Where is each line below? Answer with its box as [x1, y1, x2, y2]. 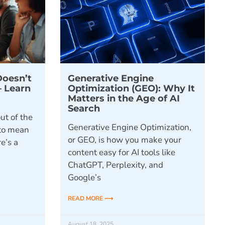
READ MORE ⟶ [67, 194, 113, 203]
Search [67, 102, 100, 115]
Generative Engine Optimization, [67, 122, 191, 134]
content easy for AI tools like [67, 147, 175, 159]
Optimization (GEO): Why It [67, 82, 195, 94]
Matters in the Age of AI [67, 92, 180, 104]
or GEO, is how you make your [67, 134, 181, 146]
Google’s [67, 172, 101, 184]
